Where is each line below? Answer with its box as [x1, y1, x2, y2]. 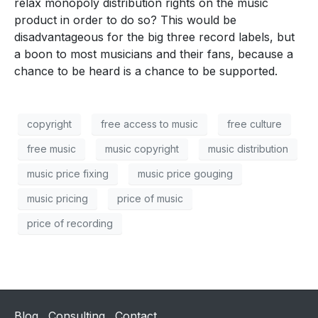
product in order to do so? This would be [14, 12, 236, 27]
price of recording [27, 217, 113, 230]
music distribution [208, 143, 288, 155]
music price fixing [27, 168, 109, 180]
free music [27, 143, 76, 155]
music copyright [105, 143, 179, 155]
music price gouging [138, 168, 233, 180]
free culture [227, 118, 282, 131]
